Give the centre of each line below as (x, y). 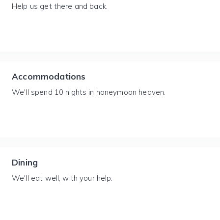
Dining (25, 162)
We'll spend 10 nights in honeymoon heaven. (89, 92)
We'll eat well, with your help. (62, 178)
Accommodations (49, 76)
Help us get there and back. (60, 6)
